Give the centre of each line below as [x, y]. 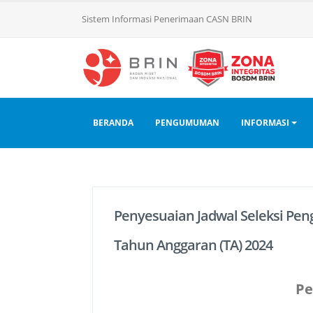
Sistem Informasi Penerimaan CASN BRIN [167, 19]
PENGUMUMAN [188, 123]
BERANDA [114, 123]
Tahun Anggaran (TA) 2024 [193, 245]
